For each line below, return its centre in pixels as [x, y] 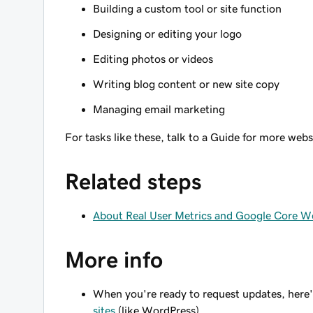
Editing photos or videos [153, 59]
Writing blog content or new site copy [186, 84]
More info [114, 260]
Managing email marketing [159, 109]
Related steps [133, 182]
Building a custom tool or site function [187, 8]
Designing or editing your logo [167, 34]
